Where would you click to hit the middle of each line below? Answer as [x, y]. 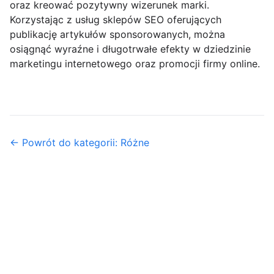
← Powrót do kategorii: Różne [80, 143]
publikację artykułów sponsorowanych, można [117, 34]
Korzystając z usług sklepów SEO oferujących [116, 20]
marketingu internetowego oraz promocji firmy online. [135, 64]
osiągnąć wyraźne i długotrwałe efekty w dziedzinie [130, 49]
